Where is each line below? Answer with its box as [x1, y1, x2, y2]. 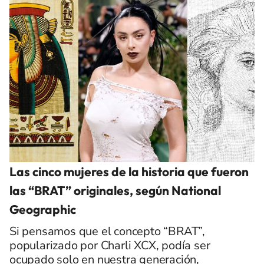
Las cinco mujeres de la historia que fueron [9, 163, 249, 179]
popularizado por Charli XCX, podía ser [9, 237, 210, 253]
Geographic [9, 201, 76, 217]
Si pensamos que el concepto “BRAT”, [9, 223, 205, 239]
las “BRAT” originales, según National [9, 182, 221, 198]
